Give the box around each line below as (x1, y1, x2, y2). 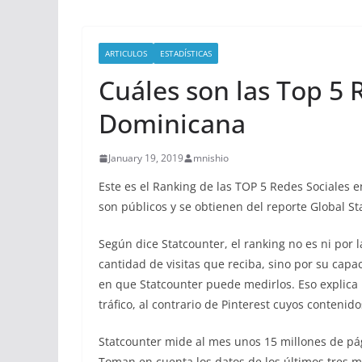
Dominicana (99, 106, 246, 141)
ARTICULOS (105, 48, 147, 59)
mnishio (193, 151, 229, 165)
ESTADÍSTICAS (160, 48, 212, 59)
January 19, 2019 (108, 151, 183, 165)
